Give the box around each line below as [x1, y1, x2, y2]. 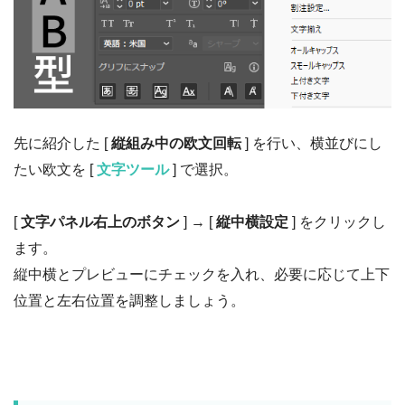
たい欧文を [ [14, 162, 97, 178]
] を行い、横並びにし [241, 136, 382, 152]
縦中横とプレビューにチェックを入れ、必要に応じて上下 [14, 267, 390, 283]
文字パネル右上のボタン [21, 214, 180, 231]
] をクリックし [288, 214, 386, 231]
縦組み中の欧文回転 [111, 136, 241, 152]
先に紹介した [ [14, 136, 111, 152]
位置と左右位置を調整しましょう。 [14, 293, 245, 309]
